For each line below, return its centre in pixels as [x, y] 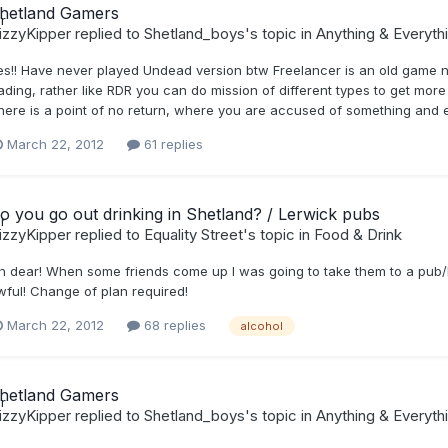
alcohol [261, 326]
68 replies [172, 325]
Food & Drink [357, 234]
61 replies [171, 144]
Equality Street [193, 234]
